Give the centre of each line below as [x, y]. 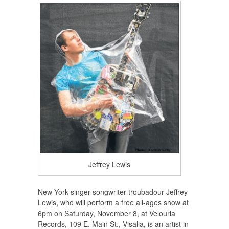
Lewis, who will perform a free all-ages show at [113, 203]
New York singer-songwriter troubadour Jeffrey [113, 192]
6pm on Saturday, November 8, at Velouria [107, 213]
